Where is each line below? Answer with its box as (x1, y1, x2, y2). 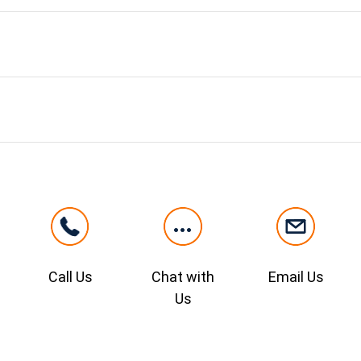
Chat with (151, 268, 214, 285)
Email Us (268, 268, 324, 285)
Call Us (48, 268, 93, 285)
